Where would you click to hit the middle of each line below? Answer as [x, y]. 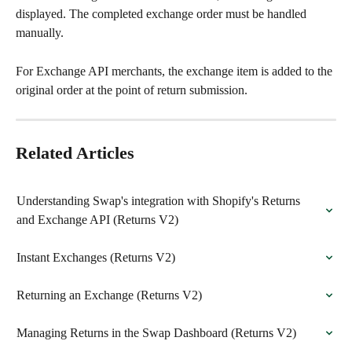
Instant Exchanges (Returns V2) [96, 257]
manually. [40, 33]
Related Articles [75, 152]
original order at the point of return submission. [132, 90]
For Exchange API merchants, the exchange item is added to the [176, 71]
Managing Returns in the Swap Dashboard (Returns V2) [156, 332]
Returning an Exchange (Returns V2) [109, 295]
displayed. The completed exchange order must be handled [163, 14]
